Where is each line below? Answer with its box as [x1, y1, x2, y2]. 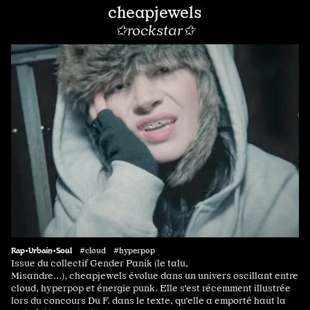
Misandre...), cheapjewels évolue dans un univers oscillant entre [11, 270, 298, 282]
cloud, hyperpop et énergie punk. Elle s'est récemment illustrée [11, 282, 291, 294]
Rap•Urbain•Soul [11, 245, 72, 255]
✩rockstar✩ [115, 22, 195, 39]
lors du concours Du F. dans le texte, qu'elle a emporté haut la [11, 295, 286, 307]
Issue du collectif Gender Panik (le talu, [11, 257, 188, 269]
